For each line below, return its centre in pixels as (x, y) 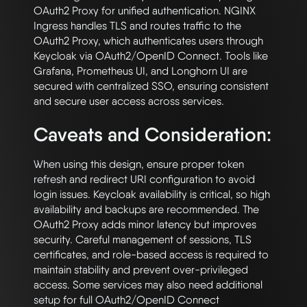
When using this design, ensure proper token (139, 164)
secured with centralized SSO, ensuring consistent (151, 86)
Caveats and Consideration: (152, 135)
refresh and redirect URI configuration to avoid (144, 180)
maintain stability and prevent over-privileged (141, 270)
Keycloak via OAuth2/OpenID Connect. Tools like (151, 56)
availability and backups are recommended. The (146, 210)
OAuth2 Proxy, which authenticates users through (148, 41)
